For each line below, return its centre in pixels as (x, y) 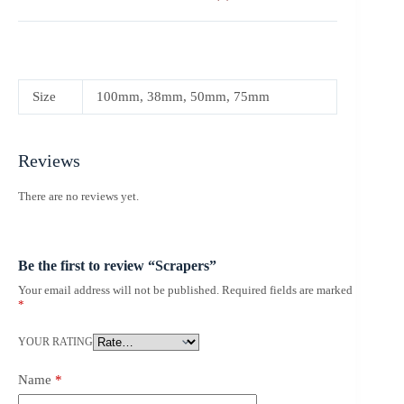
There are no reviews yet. (78, 197)
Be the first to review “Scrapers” (117, 265)
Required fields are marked (287, 289)
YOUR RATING (55, 341)
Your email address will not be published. (119, 289)
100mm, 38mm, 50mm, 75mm (183, 97)
